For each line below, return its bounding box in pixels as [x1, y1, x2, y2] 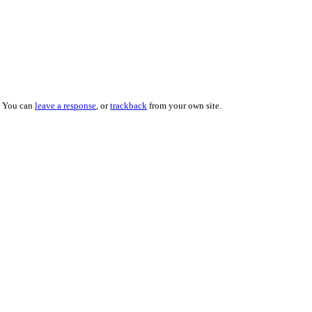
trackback [110, 100, 147, 111]
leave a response [35, 100, 96, 111]
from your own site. [147, 100, 221, 111]
